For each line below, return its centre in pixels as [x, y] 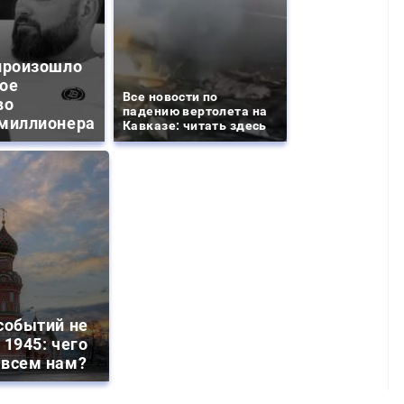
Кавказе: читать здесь [195, 125]
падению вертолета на [195, 110]
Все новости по [170, 96]
